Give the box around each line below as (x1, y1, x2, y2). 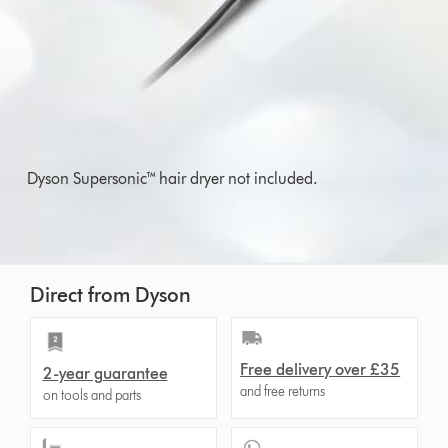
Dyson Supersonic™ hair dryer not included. (27, 169, 319, 189)
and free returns (240, 383, 326, 401)
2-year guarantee (42, 364, 168, 384)
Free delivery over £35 (240, 360, 401, 380)
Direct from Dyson (29, 283, 191, 308)
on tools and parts (42, 387, 141, 405)
